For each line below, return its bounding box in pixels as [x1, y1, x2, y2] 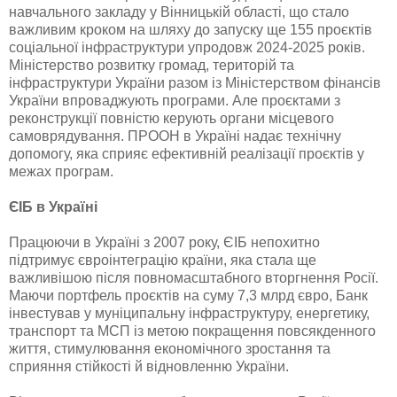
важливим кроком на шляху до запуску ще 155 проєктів [9, 21, 372, 37]
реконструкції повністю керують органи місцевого [9, 110, 334, 126]
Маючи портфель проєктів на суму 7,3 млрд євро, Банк [9, 287, 368, 303]
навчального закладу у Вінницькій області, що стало [9, 4, 349, 19]
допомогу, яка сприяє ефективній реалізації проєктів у [9, 145, 364, 161]
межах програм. [9, 163, 113, 179]
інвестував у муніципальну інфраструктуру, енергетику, [9, 305, 370, 321]
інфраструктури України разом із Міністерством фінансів [9, 74, 381, 90]
